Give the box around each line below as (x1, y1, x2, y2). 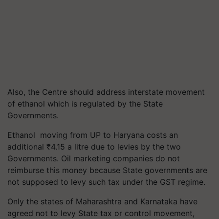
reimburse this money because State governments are (7, 165, 207, 175)
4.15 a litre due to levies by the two (51, 142, 181, 152)
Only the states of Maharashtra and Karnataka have (7, 197, 197, 206)
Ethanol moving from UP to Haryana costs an (7, 130, 178, 140)
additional (7, 142, 46, 152)
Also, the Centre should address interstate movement (7, 87, 205, 97)
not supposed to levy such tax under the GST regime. (7, 177, 205, 187)
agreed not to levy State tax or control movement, (7, 208, 195, 218)
